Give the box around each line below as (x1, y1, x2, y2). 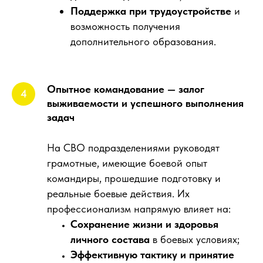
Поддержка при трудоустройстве (70, 5, 231, 17)
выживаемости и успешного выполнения (47, 97, 244, 109)
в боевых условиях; (150, 233, 240, 245)
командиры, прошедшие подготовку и (47, 172, 221, 184)
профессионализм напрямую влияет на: (47, 203, 231, 215)
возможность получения (70, 20, 180, 32)
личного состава (70, 233, 150, 245)
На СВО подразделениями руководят (47, 141, 220, 154)
